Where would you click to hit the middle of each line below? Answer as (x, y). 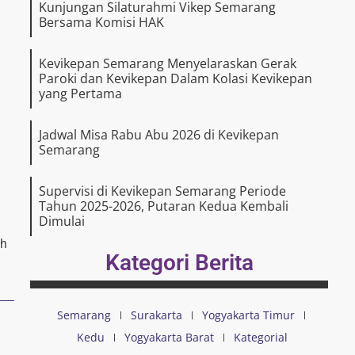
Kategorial (260, 337)
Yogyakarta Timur (248, 315)
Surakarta (157, 315)
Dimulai (62, 221)
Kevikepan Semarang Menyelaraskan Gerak (168, 63)
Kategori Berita (179, 262)
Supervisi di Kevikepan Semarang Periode (162, 191)
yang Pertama (80, 93)
